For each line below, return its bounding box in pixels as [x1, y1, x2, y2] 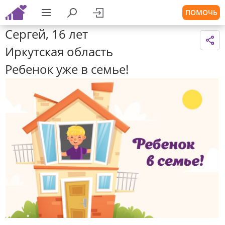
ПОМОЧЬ [185, 8, 217, 17]
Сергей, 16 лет [5, 26, 88, 42]
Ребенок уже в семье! [5, 61, 129, 77]
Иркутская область [5, 43, 113, 60]
